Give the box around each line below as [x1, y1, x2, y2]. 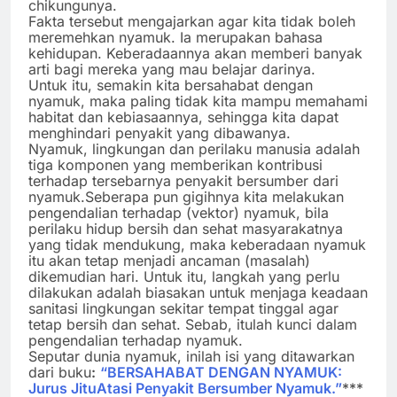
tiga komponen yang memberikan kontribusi [28, 156, 323, 175]
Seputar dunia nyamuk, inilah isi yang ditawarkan [28, 347, 354, 366]
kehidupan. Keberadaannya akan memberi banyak [28, 44, 362, 63]
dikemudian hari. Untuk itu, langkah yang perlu [28, 268, 339, 286]
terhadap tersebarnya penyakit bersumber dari [28, 172, 339, 191]
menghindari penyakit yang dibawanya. [28, 124, 291, 143]
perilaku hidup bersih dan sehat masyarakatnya [28, 220, 343, 238]
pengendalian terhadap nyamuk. [28, 331, 243, 350]
